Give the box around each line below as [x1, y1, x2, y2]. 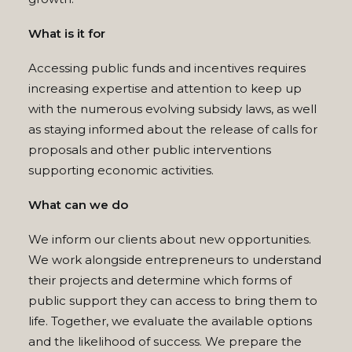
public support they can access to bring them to [28, 293, 317, 308]
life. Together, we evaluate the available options [28, 313, 312, 328]
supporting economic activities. [28, 163, 214, 178]
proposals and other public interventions [28, 142, 271, 157]
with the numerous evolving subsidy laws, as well [28, 101, 317, 116]
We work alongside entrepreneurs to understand [28, 252, 321, 267]
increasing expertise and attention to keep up [28, 81, 302, 96]
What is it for [28, 26, 105, 41]
